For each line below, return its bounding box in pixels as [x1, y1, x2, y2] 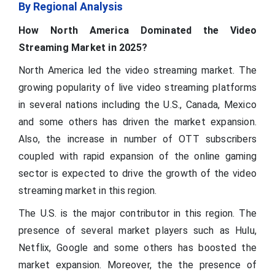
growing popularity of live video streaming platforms [18, 81, 257, 93]
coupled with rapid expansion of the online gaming [18, 150, 257, 162]
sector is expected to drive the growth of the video [18, 167, 257, 179]
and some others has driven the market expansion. [18, 115, 257, 128]
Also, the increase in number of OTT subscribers [18, 133, 257, 145]
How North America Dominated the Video [18, 24, 257, 36]
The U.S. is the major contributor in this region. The [18, 207, 257, 219]
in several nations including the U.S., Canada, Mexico [18, 98, 257, 110]
